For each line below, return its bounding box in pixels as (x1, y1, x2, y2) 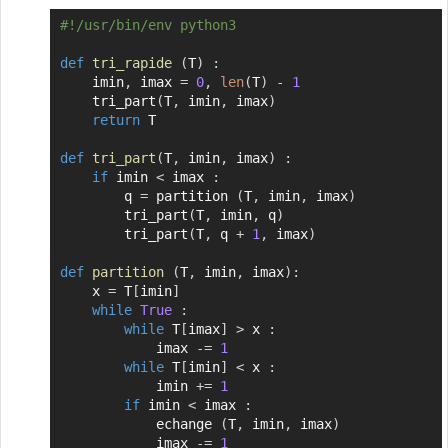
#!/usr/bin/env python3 (59, 16, 236, 33)
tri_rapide (91, 54, 172, 71)
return (91, 111, 140, 128)
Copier (383, 17, 432, 34)
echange (155, 415, 220, 432)
